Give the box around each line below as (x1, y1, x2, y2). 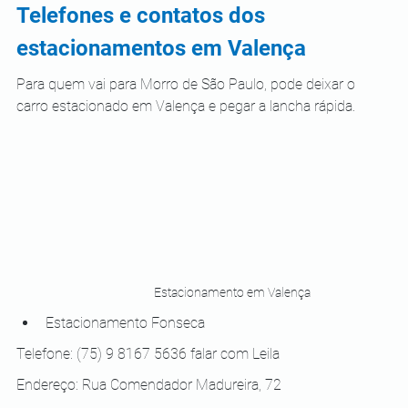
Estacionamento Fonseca (46, 314, 205, 332)
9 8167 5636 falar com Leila (106, 345, 280, 363)
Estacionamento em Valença (154, 285, 311, 301)
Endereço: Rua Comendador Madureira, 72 (16, 376, 285, 394)
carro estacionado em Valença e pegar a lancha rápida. (16, 97, 355, 115)
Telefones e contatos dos (16, 2, 270, 28)
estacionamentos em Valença (16, 35, 306, 61)
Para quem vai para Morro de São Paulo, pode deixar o (16, 75, 359, 93)
